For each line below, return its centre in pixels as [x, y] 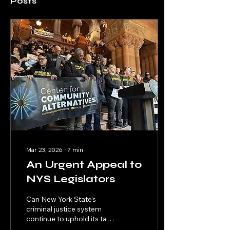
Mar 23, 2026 [44, 150]
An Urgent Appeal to [84, 165]
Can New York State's [61, 199]
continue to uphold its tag [69, 219]
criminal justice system [64, 209]
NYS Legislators [71, 179]
